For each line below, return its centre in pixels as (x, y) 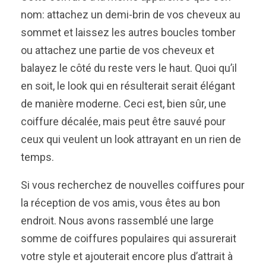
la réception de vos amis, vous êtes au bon (121, 203)
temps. (37, 157)
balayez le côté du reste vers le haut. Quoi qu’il (129, 68)
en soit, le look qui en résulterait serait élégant (128, 86)
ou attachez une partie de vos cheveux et (118, 50)
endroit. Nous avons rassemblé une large (117, 221)
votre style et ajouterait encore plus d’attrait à (127, 256)
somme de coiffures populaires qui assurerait (129, 239)
